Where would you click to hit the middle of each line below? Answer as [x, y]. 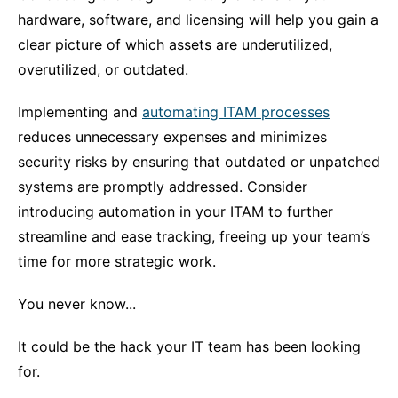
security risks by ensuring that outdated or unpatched [199, 162]
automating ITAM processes [236, 112]
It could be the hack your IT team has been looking [189, 346]
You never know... [77, 304]
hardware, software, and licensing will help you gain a [198, 20]
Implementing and [80, 112]
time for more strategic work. [117, 261]
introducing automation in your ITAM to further [175, 211]
